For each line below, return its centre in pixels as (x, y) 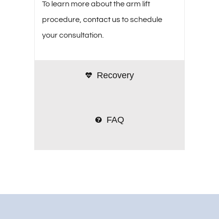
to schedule (141, 20)
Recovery (115, 76)
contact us (101, 20)
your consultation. (73, 35)
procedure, (62, 20)
